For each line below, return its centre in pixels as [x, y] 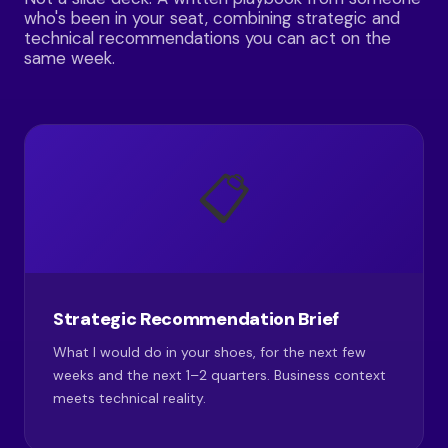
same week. [69, 58]
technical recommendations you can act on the [207, 38]
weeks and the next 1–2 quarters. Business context [219, 375]
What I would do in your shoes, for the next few [209, 352]
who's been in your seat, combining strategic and [212, 18]
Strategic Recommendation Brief [196, 319]
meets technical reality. [129, 398]
